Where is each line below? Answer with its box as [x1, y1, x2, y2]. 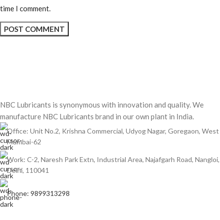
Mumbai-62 [7, 137, 41, 146]
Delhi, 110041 [7, 166, 49, 175]
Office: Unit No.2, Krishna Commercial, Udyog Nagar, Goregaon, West [7, 127, 219, 136]
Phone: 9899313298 [7, 189, 70, 198]
